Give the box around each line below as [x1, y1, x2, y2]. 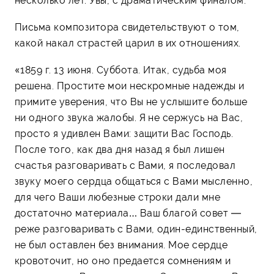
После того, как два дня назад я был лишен [15, 143, 225, 155]
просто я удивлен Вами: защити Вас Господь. [15, 127, 234, 139]
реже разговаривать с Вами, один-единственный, [15, 223, 257, 235]
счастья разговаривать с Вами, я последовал [15, 159, 236, 171]
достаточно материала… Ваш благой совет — [15, 207, 242, 219]
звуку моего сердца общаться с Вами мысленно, [15, 175, 253, 187]
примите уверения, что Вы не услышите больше [15, 95, 248, 108]
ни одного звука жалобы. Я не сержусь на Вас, [15, 111, 243, 124]
